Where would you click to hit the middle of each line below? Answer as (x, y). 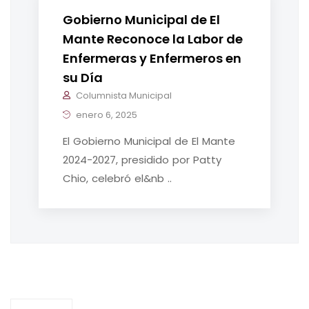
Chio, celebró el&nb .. (117, 179)
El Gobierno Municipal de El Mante (149, 141)
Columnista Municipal (124, 96)
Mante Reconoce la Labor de (153, 39)
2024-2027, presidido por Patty (142, 160)
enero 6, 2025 (106, 115)
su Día (83, 78)
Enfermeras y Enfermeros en (152, 59)
